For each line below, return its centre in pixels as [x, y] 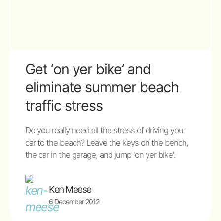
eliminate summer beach [102, 87]
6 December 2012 [74, 202]
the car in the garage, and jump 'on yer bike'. [100, 155]
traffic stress [64, 105]
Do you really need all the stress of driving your [105, 130]
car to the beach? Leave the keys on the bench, [107, 142]
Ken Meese [70, 190]
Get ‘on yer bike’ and [88, 69]
